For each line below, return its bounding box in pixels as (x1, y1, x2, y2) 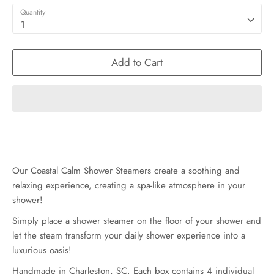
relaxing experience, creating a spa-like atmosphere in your (12, 179, 245, 193)
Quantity (20, 6, 45, 18)
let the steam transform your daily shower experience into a (12, 229, 245, 243)
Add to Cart (111, 54, 163, 70)
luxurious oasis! (12, 243, 72, 257)
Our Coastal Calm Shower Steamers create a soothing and (12, 164, 240, 178)
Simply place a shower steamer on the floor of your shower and (12, 214, 261, 228)
